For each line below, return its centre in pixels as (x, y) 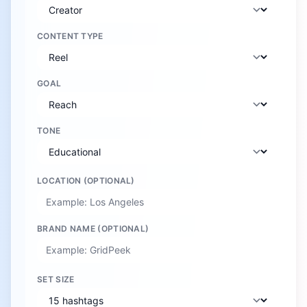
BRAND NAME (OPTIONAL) (93, 229)
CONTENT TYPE (70, 36)
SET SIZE (56, 279)
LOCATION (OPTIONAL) (86, 181)
